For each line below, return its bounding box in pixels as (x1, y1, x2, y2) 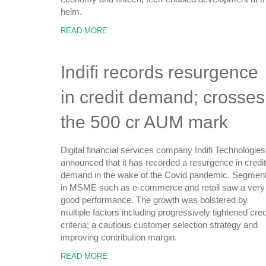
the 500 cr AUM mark (61, 112, 228, 132)
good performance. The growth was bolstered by (61, 195, 248, 205)
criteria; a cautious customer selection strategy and (61, 220, 258, 230)
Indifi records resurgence (61, 62, 258, 82)
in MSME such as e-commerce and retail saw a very (61, 182, 265, 192)
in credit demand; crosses (61, 87, 265, 107)
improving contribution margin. (61, 232, 177, 242)
